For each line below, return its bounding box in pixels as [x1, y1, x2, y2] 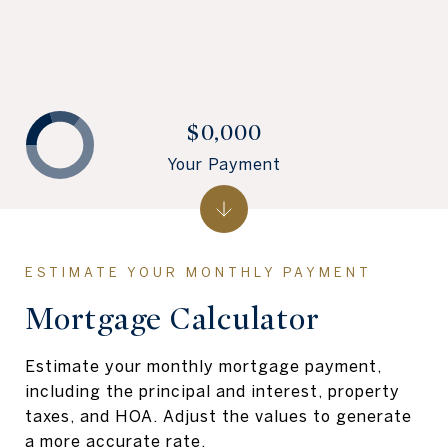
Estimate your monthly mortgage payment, [25, 357, 382, 375]
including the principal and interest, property [25, 382, 400, 400]
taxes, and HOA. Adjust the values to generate [25, 407, 412, 425]
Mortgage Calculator [25, 300, 320, 338]
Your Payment [167, 154, 281, 173]
